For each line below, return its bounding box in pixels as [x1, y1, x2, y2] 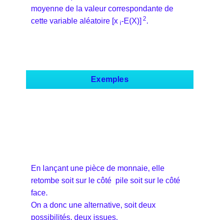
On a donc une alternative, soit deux [31, 200, 156, 209]
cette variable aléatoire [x [31, 16, 118, 25]
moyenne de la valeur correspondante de [31, 4, 173, 13]
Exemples [91, 75, 129, 83]
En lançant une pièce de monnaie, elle [31, 164, 165, 172]
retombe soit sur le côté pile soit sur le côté [31, 176, 180, 185]
